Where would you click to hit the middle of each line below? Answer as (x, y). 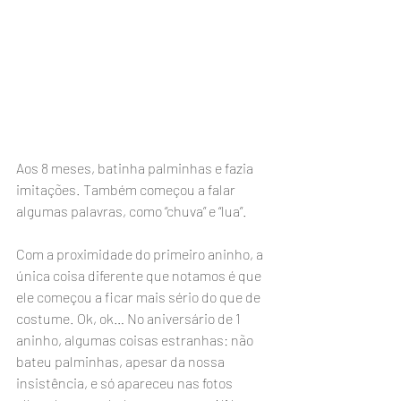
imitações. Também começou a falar (127, 189)
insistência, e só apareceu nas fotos (126, 382)
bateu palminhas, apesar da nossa (122, 361)
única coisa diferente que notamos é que (140, 275)
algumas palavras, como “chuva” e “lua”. (136, 210)
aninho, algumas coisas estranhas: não (136, 339)
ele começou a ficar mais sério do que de (140, 296)
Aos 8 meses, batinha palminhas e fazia (136, 167)
